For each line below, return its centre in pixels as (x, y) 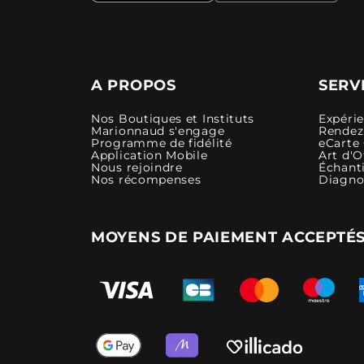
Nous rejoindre (137, 167)
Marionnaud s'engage (158, 130)
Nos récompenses (146, 179)
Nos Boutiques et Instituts (173, 118)
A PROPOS (134, 85)
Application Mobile (149, 155)
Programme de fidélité (162, 143)
